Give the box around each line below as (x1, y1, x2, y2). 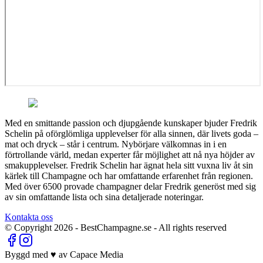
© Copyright (5, 222, 54, 232)
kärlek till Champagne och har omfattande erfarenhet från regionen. (5, 170, 253, 181)
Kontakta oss (5, 211, 53, 222)
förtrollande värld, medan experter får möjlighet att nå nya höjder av (5, 149, 255, 160)
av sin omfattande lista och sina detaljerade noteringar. (5, 191, 204, 202)
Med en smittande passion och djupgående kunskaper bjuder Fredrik (5, 117, 257, 128)
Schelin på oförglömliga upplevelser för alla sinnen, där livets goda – (5, 128, 258, 139)
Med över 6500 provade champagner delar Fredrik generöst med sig (5, 181, 256, 191)
